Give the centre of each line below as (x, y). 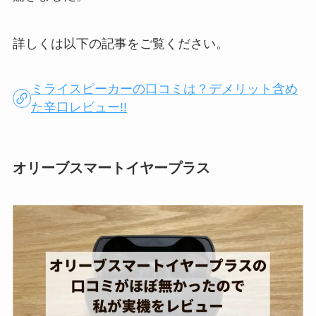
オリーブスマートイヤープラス (111, 168)
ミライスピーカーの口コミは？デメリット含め (165, 89)
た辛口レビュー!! (79, 108)
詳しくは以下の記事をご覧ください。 (120, 43)
